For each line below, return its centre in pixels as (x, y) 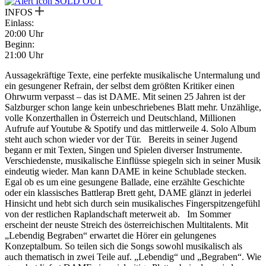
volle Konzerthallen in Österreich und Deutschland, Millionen (120, 118)
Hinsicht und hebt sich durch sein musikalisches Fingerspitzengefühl (132, 203)
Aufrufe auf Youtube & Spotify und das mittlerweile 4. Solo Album (130, 129)
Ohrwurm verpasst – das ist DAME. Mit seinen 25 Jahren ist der (125, 96)
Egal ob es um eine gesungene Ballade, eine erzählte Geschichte (125, 182)
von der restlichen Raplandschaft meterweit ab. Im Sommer (118, 214)
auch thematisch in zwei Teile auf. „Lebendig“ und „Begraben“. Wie (133, 257)
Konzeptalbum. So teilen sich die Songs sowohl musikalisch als (123, 246)
